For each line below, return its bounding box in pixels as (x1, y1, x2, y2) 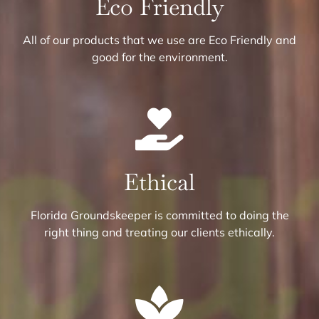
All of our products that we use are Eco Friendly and (23, 33, 296, 48)
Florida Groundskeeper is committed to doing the (30, 208, 289, 223)
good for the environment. (91, 50, 228, 65)
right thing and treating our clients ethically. (44, 225, 275, 240)
